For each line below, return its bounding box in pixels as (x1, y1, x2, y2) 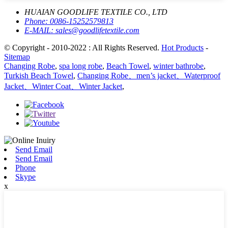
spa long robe (59, 61, 102, 70)
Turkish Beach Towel (4, 71, 73, 80)
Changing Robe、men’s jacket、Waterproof (77, 71, 220, 80)
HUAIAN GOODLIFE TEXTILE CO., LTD (24, 7, 167, 16)
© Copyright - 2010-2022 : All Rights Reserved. (4, 43, 161, 52)
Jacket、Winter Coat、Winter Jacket (4, 81, 122, 91)
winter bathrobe (153, 61, 204, 70)
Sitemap (4, 52, 30, 61)
